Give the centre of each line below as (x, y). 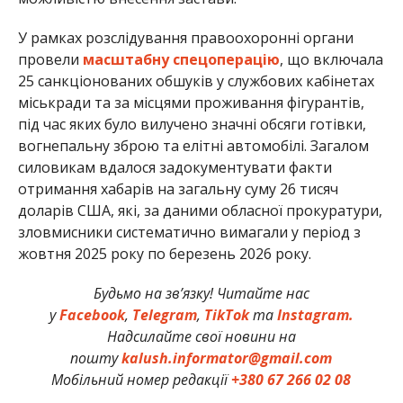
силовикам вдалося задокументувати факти (175, 167)
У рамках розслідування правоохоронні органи (185, 37)
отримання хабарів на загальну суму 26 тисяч (178, 188)
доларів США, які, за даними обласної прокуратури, (200, 210)
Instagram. (315, 314)
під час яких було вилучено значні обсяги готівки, (192, 124)
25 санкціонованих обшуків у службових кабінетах (196, 81)
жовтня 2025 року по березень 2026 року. (164, 253)
